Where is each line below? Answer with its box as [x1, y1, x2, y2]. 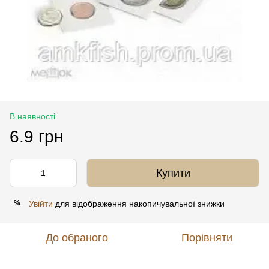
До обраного [46, 231, 108, 244]
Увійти [29, 198, 53, 208]
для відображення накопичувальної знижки [53, 198, 225, 208]
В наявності [10, 111, 55, 121]
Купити [156, 166, 190, 179]
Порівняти [181, 231, 232, 244]
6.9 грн [10, 127, 63, 146]
